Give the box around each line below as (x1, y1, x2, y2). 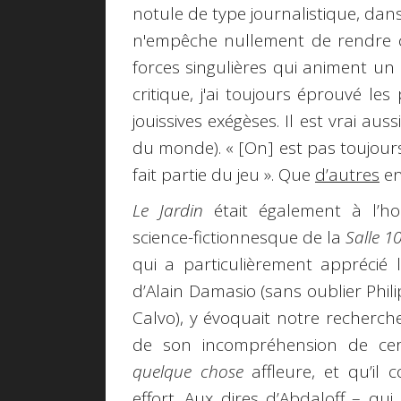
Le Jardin (132, 199, 203, 223)
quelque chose (132, 360, 243, 384)
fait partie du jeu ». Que (132, 162, 315, 186)
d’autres (315, 162, 380, 186)
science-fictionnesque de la (132, 226, 346, 250)
